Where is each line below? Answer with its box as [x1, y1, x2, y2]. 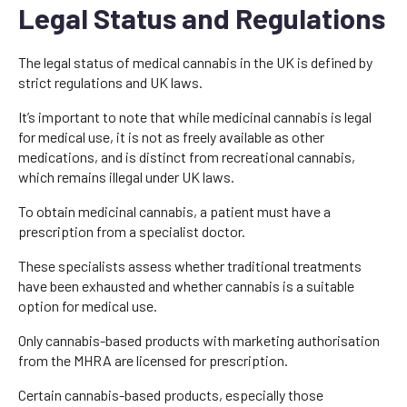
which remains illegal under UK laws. [18, 167, 234, 185]
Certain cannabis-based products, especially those [18, 385, 323, 403]
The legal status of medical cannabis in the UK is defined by [18, 53, 372, 71]
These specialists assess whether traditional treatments [18, 256, 362, 274]
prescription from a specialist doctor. [18, 222, 245, 240]
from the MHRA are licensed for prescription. [18, 351, 288, 369]
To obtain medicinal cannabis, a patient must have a [18, 202, 331, 220]
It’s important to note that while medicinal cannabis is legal [18, 107, 372, 125]
